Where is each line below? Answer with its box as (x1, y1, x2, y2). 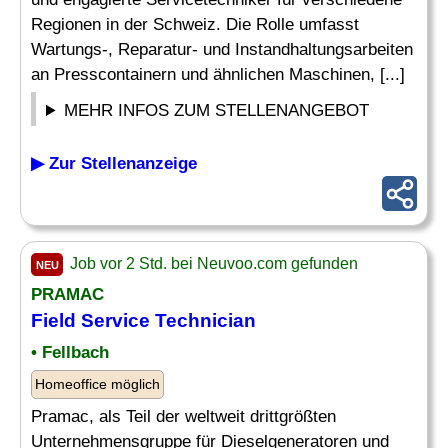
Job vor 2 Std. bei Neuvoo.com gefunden (66, 255, 358, 272)
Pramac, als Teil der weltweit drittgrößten (31, 407, 336, 426)
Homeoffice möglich (35, 376, 160, 392)
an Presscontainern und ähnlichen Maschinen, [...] (31, 65, 405, 84)
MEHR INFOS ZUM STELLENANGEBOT (64, 101, 370, 120)
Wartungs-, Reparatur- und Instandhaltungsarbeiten (31, 40, 413, 59)
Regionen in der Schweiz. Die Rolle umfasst (31, 15, 359, 34)
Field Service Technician (31, 310, 256, 331)
